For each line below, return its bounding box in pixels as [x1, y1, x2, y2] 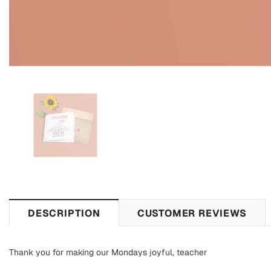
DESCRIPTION [28, 207, 100, 220]
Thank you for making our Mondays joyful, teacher [9, 247, 207, 258]
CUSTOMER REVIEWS [137, 207, 247, 220]
